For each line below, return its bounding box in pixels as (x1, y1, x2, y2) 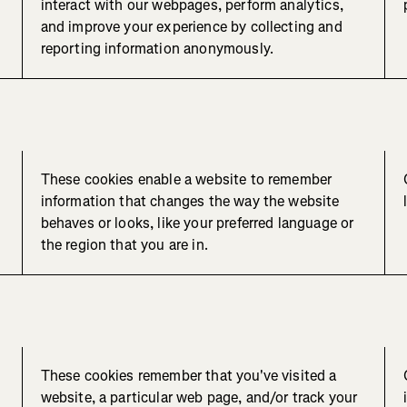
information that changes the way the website (40, 192, 340, 212)
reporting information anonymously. (40, 39, 274, 59)
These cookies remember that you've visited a (40, 366, 337, 386)
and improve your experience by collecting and (40, 17, 342, 37)
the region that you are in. (40, 235, 208, 255)
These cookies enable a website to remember (40, 170, 333, 190)
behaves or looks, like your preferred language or (40, 213, 354, 233)
